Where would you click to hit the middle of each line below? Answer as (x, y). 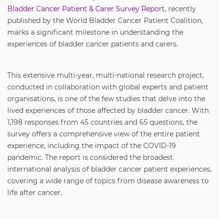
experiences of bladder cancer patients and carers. (93, 44)
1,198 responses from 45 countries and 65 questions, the (102, 122)
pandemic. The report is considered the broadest (90, 157)
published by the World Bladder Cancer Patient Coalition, (105, 21)
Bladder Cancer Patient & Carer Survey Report (86, 9)
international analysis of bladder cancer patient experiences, (109, 169)
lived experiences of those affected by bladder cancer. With (108, 110)
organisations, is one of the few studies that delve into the (106, 99)
